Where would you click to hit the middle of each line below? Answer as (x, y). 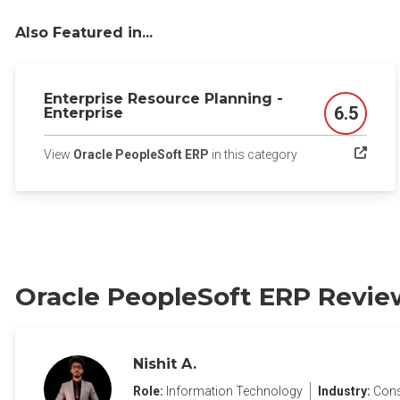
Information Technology (234, 391)
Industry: (344, 391)
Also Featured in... (84, 33)
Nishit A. (165, 364)
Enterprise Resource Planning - (163, 99)
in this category (253, 154)
